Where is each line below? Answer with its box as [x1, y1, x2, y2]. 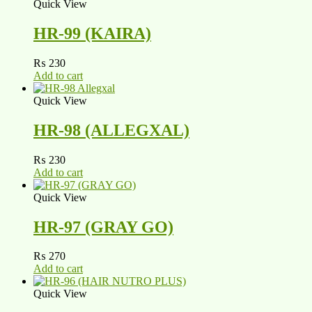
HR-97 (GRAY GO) [33, 217, 173, 236]
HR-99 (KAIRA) [33, 24, 151, 42]
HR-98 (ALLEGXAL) [33, 120, 189, 139]
